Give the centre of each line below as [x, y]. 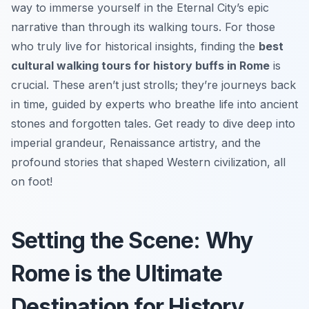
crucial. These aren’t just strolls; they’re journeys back [153, 84]
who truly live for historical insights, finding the [135, 46]
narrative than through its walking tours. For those [143, 27]
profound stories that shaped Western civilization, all [148, 162]
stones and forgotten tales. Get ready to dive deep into [153, 123]
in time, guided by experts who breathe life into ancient [154, 104]
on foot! [32, 181]
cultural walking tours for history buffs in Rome [140, 65]
